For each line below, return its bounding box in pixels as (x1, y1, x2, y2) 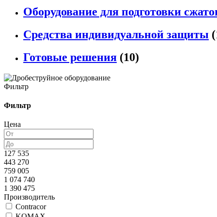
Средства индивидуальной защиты (23, 28, 209, 41)
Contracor (15, 202, 46, 211)
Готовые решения (23, 50, 117, 63)
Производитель (4, 193, 55, 201)
